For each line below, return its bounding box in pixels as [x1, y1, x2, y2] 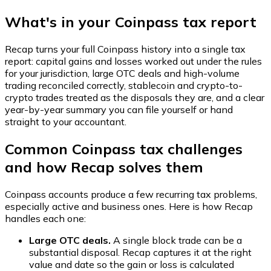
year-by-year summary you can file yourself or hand [5, 103, 233, 116]
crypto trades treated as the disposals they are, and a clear [5, 91, 264, 103]
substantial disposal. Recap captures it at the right [29, 246, 252, 258]
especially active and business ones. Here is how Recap [5, 200, 253, 212]
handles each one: [5, 212, 86, 224]
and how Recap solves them [5, 157, 203, 176]
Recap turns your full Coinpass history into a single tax [5, 42, 246, 55]
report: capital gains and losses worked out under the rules [5, 54, 262, 67]
